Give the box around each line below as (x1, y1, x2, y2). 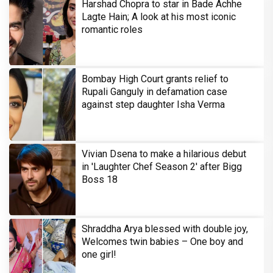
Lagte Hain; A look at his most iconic (82, 11, 236, 23)
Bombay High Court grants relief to (82, 73, 229, 85)
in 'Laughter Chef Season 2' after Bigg (82, 161, 242, 173)
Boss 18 (82, 174, 118, 186)
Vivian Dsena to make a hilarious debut (82, 148, 246, 160)
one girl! (82, 249, 116, 261)
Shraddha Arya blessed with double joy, (82, 223, 248, 235)
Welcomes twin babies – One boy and (82, 236, 243, 248)
